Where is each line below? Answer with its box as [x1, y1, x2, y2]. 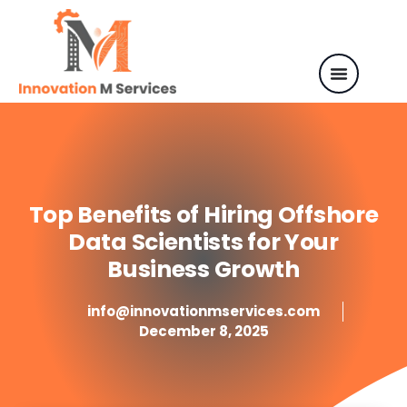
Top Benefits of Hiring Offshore [28, 198, 379, 231]
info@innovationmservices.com [86, 301, 320, 321]
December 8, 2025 [138, 321, 269, 341]
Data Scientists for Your [68, 225, 339, 258]
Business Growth [107, 253, 300, 285]
